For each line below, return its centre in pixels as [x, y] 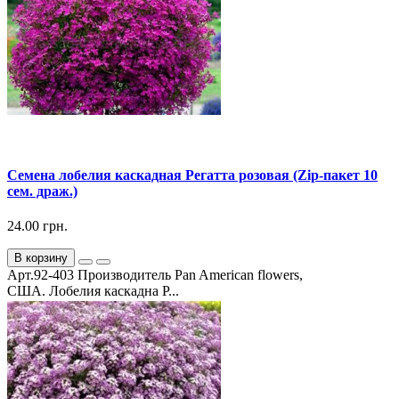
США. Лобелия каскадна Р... [93, 291]
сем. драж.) [42, 191]
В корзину [41, 258]
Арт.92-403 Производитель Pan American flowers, [155, 275]
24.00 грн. [37, 226]
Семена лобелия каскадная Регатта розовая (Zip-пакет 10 [192, 175]
